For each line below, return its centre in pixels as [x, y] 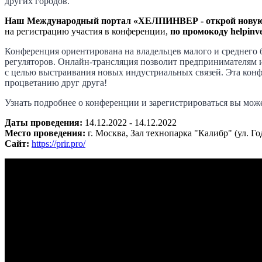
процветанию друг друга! [56, 82]
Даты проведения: [45, 122]
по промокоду [199, 31]
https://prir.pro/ [58, 143]
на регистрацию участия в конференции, [86, 31]
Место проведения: [46, 133]
